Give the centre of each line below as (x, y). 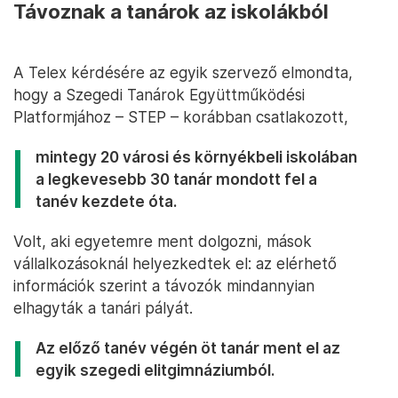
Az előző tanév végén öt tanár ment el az (188, 347)
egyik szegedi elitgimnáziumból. (155, 370)
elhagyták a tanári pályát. (103, 307)
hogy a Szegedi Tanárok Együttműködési (159, 94)
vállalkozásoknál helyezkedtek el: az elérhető (175, 263)
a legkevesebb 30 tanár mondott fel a (176, 179)
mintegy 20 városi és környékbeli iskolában (196, 156)
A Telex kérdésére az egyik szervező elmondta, (183, 72)
